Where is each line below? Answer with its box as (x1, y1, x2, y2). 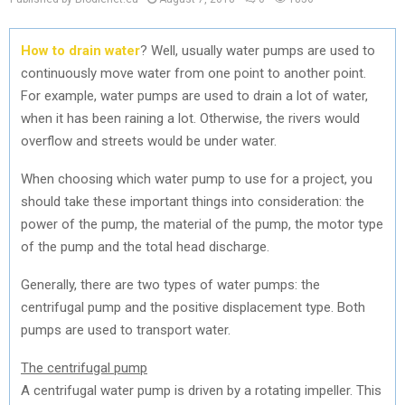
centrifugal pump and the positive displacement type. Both (21, 298, 365, 316)
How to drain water (21, 42, 140, 59)
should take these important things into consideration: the (21, 193, 364, 210)
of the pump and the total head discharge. (21, 238, 269, 255)
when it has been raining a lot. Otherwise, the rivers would (21, 109, 360, 127)
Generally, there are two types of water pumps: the (21, 276, 320, 293)
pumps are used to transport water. (21, 321, 231, 338)
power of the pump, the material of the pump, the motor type (21, 215, 383, 232)
